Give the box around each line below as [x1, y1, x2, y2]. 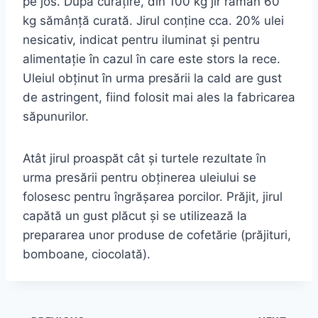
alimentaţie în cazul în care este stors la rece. [23, 51, 280, 66]
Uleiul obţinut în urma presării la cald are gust [23, 70, 282, 85]
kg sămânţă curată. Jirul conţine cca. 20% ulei [23, 13, 284, 28]
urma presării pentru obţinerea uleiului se [23, 170, 256, 185]
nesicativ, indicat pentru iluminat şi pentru [23, 32, 260, 47]
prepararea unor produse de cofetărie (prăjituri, [23, 227, 291, 242]
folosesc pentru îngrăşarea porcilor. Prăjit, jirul [23, 189, 283, 204]
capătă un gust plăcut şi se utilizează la [23, 208, 247, 223]
